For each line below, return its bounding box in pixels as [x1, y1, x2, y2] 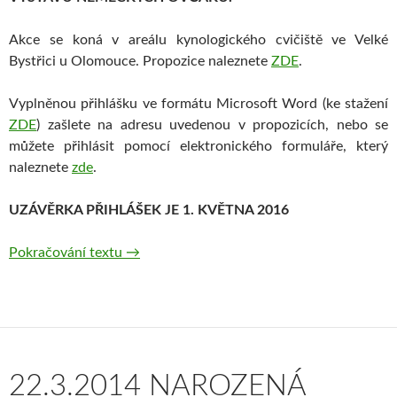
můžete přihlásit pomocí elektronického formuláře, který [9, 139, 388, 154]
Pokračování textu [9, 245, 126, 261]
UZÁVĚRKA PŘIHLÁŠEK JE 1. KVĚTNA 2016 [9, 203, 289, 218]
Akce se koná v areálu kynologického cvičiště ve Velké [9, 33, 388, 48]
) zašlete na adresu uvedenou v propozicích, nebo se [36, 118, 388, 133]
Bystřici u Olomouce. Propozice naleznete [9, 54, 271, 69]
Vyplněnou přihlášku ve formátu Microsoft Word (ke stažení [9, 97, 388, 112]
